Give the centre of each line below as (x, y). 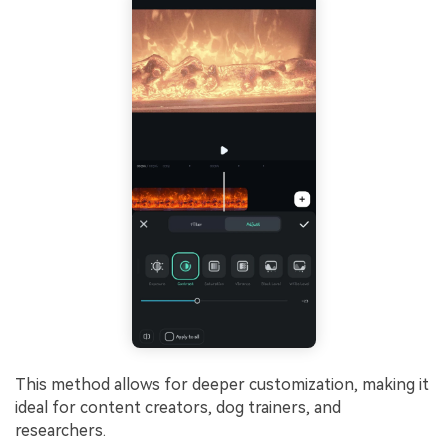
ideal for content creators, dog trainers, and (178, 408)
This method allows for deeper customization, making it (222, 385)
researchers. (60, 431)
